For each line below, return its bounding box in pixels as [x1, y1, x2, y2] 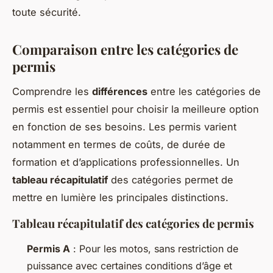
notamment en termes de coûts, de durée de [12, 138, 225, 151]
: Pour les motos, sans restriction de [70, 242, 238, 255]
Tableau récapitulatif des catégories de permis [12, 215, 254, 231]
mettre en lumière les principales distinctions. [12, 191, 229, 204]
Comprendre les [12, 85, 92, 97]
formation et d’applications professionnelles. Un [12, 155, 239, 168]
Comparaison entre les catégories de [12, 40, 238, 58]
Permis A [27, 242, 70, 255]
